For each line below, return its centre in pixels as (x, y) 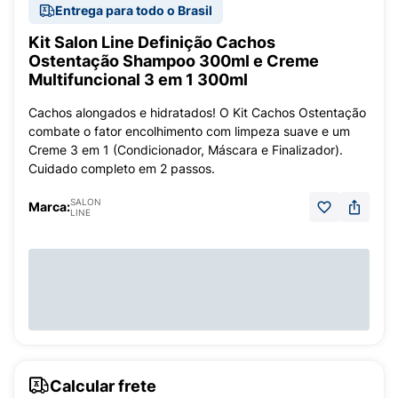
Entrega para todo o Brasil (134, 10)
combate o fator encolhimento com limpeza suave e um (189, 131)
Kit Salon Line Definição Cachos (152, 42)
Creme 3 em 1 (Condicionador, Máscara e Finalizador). (186, 150)
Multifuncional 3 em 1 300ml (138, 80)
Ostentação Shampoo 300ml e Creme (174, 61)
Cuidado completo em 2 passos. (122, 168)
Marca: (49, 207)
